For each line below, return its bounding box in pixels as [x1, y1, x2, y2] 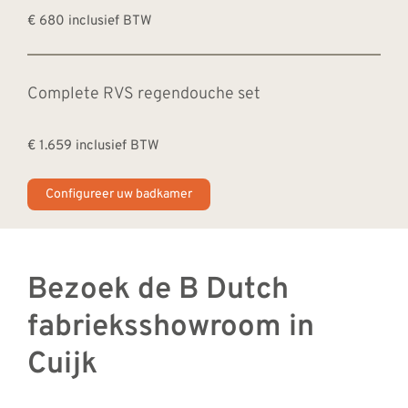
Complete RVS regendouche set [26, 84, 260, 106]
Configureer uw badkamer [45, 187, 192, 203]
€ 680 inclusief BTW [26, 13, 152, 31]
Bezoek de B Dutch [26, 271, 289, 311]
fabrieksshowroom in [26, 309, 314, 348]
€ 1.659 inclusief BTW [26, 138, 159, 156]
